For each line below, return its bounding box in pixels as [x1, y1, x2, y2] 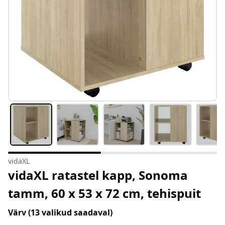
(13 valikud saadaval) [28, 207, 113, 218]
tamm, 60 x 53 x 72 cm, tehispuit [8, 185, 201, 202]
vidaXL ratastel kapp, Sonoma [8, 167, 188, 184]
